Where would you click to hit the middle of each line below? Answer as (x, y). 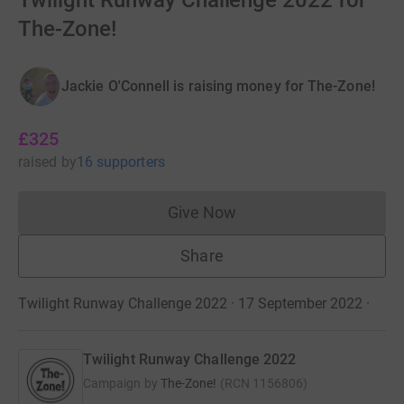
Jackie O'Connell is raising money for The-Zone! (218, 86)
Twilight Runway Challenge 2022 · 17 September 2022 (190, 303)
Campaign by (120, 383)
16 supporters (120, 162)
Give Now (202, 212)
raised (38, 162)
